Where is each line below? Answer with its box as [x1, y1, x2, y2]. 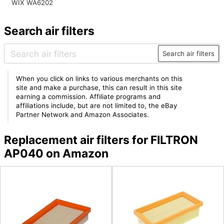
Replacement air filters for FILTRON [3, 132, 198, 147]
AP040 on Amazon [3, 146, 108, 160]
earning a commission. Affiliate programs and [16, 92, 161, 101]
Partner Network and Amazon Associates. [16, 110, 149, 119]
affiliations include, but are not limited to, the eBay [16, 101, 177, 110]
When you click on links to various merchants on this [16, 74, 183, 83]
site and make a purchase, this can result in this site [16, 83, 182, 92]
